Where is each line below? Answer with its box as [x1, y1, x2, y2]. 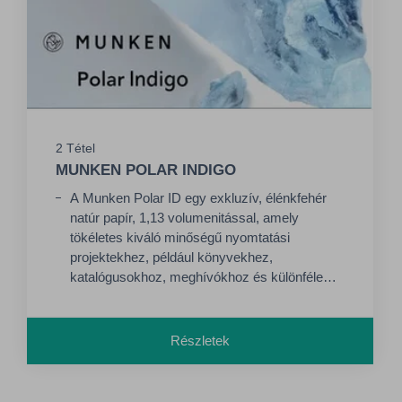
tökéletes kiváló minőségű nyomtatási [70, 230, 290, 245]
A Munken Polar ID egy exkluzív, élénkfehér [70, 190, 327, 205]
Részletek [170, 333, 230, 348]
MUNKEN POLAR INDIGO [56, 162, 236, 179]
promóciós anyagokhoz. [70, 289, 211, 304]
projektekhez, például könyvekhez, [70, 249, 273, 265]
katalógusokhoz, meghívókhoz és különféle [70, 269, 323, 284]
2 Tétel [56, 141, 95, 155]
